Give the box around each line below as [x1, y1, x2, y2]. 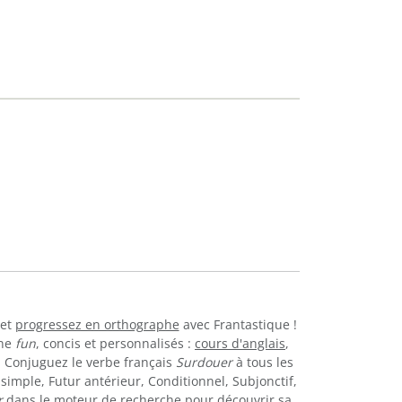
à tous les [232, 353, 293, 371]
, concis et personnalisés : [36, 334, 195, 352]
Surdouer [176, 353, 232, 371]
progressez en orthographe [14, 315, 179, 333]
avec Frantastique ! [179, 315, 297, 333]
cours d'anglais [195, 334, 285, 352]
